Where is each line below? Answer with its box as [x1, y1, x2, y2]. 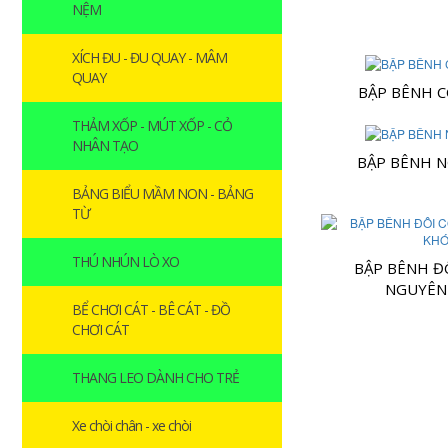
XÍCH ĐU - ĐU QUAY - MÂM [72, 48, 227, 67]
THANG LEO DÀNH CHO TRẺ [72, 368, 239, 387]
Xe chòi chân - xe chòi [72, 416, 191, 435]
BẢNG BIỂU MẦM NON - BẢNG [72, 184, 253, 203]
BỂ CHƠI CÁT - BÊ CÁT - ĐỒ [72, 300, 230, 319]
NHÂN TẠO [72, 136, 138, 155]
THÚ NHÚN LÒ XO [72, 252, 179, 271]
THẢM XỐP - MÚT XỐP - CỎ [72, 116, 232, 135]
